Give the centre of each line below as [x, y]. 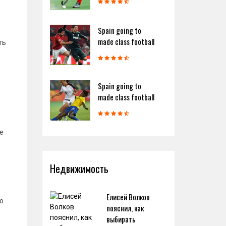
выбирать [121, 219]
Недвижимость [79, 168]
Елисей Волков [128, 197]
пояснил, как [125, 208]
